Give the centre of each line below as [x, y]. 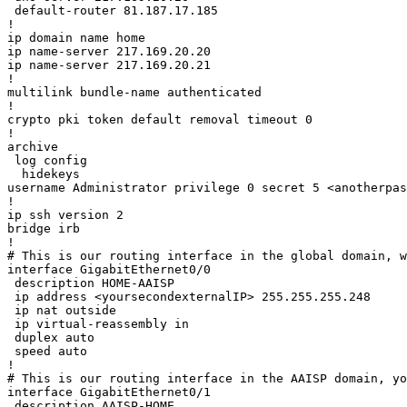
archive [33, 146]
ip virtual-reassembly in [98, 323]
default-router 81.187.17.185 [116, 10]
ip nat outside [62, 310]
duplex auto [51, 337]
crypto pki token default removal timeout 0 [160, 119]
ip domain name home [76, 37]
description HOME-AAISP [91, 283]
